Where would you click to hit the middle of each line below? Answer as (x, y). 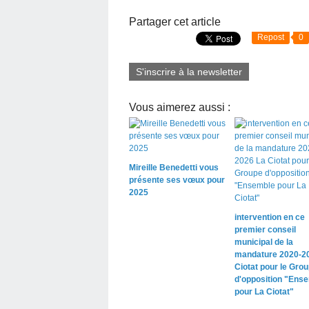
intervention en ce (269, 217)
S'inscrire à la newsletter (189, 71)
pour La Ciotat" (264, 291)
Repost (271, 37)
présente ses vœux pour (177, 180)
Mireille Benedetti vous (174, 167)
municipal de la (263, 242)
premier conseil (265, 229)
